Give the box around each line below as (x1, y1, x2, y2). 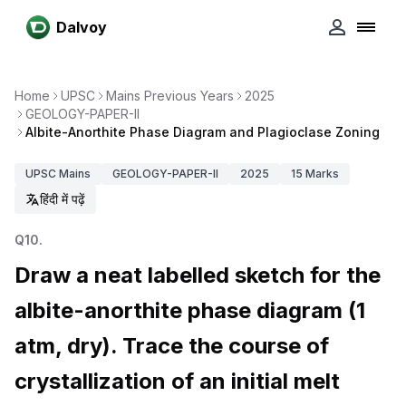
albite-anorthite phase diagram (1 (14, 297, 365, 324)
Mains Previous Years (106, 88, 234, 103)
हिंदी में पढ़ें (40, 191, 85, 207)
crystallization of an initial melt (14, 368, 340, 394)
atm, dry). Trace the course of (14, 333, 329, 359)
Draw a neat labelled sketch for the (14, 262, 381, 288)
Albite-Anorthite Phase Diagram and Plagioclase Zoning (25, 124, 380, 140)
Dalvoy (56, 18, 107, 36)
